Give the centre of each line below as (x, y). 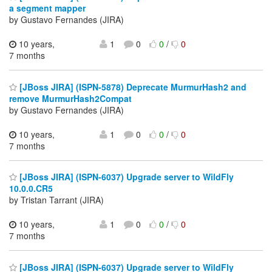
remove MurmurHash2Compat (70, 98)
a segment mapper (47, 8)
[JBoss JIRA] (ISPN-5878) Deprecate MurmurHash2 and (132, 87)
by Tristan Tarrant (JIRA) (56, 200)
